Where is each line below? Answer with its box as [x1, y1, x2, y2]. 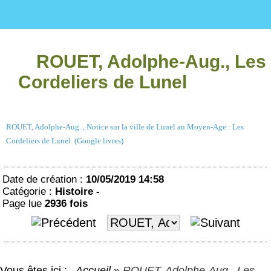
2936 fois [45, 198, 88, 209]
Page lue [2, 198, 45, 209]
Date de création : [2, 174, 86, 185]
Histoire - [55, 186, 100, 197]
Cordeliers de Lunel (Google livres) [6, 136, 123, 145]
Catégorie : [2, 186, 55, 197]
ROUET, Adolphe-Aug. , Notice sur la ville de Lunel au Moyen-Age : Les [6, 122, 244, 131]
